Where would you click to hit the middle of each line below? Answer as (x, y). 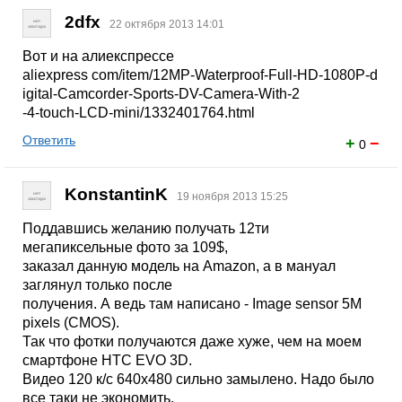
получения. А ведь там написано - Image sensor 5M (192, 304)
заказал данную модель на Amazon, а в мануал (179, 266)
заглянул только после (97, 285)
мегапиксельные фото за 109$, (125, 247)
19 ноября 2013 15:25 (232, 197)
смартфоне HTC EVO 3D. (107, 360)
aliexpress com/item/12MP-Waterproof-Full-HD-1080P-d (200, 75)
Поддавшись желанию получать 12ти (146, 228)
